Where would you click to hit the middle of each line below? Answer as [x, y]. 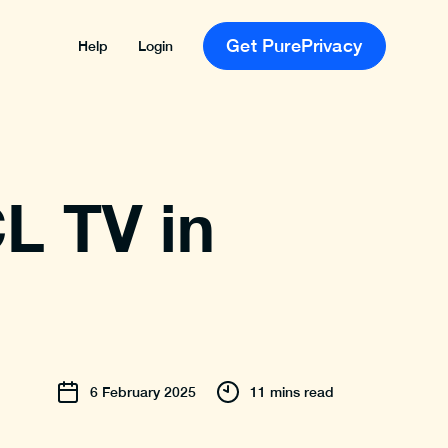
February [131, 392]
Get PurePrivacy [294, 45]
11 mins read [292, 392]
